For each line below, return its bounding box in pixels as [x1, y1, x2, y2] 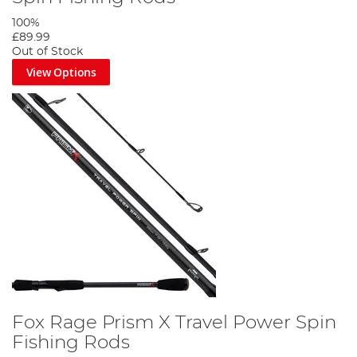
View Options [25, 64, 96, 80]
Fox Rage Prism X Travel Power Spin [12, 313, 336, 333]
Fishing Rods [12, 333, 130, 353]
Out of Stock [12, 45, 83, 57]
